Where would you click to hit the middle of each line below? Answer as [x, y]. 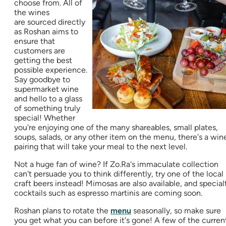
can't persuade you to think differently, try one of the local [119, 174]
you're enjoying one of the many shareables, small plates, [116, 128]
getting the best [43, 61]
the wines [32, 13]
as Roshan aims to [46, 32]
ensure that [35, 41]
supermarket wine [46, 89]
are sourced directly [50, 22]
